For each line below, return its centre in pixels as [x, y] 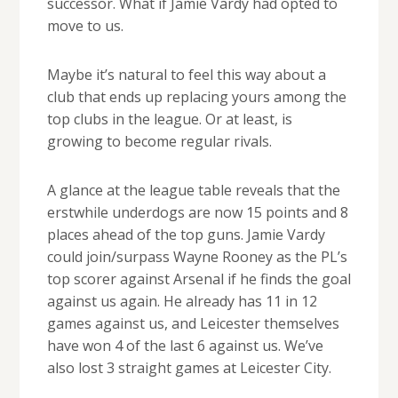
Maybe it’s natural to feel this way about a [186, 75]
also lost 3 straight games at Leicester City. [189, 368]
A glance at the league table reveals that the [193, 191]
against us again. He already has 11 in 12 [182, 302]
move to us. [85, 26]
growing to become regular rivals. [159, 142]
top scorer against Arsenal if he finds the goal [199, 279]
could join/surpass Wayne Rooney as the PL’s [197, 257]
